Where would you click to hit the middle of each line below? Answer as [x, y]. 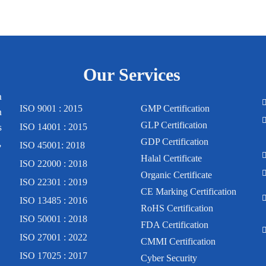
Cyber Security [169, 258]
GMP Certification [175, 108]
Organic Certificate [177, 175]
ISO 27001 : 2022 [54, 237]
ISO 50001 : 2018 [54, 218]
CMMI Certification [178, 241]
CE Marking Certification [189, 191]
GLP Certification [174, 125]
